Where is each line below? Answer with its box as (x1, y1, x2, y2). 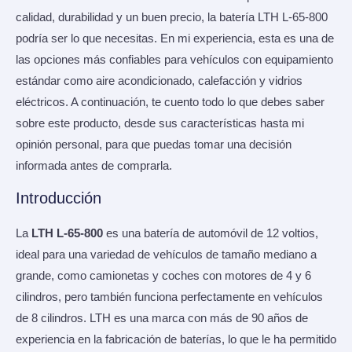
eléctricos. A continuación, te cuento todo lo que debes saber (16, 96, 324, 109)
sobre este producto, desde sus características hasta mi (16, 117, 304, 130)
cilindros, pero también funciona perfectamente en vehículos (16, 290, 323, 303)
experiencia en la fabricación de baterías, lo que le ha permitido (16, 332, 336, 346)
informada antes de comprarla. (16, 159, 172, 173)
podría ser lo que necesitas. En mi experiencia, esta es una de (16, 32, 334, 46)
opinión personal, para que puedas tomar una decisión (16, 138, 291, 152)
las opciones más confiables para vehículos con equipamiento (16, 53, 333, 67)
